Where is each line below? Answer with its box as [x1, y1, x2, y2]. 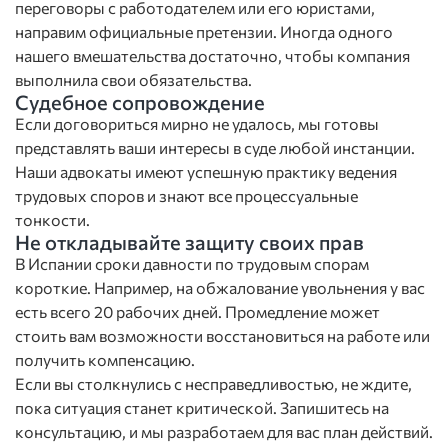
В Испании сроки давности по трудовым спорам [15, 254, 369, 273]
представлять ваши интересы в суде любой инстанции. [15, 138, 415, 157]
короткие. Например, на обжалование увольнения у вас [15, 278, 425, 297]
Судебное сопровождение [15, 90, 265, 114]
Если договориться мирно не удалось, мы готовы [15, 114, 379, 133]
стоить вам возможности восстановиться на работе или [15, 326, 430, 345]
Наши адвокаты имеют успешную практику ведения [15, 162, 397, 181]
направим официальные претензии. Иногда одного [15, 22, 393, 41]
